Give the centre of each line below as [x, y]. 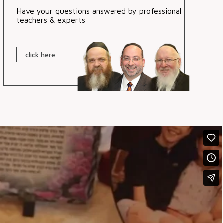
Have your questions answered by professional [99, 11]
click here [41, 54]
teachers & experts [51, 20]
